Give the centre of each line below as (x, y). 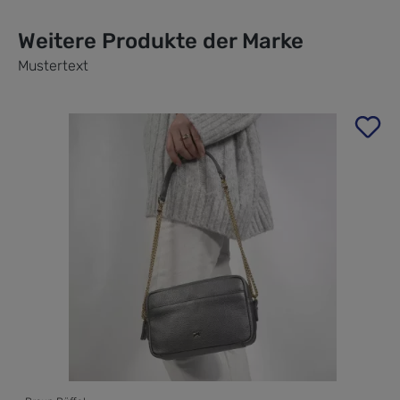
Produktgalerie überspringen (109, 122)
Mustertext (53, 65)
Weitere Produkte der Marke (161, 41)
